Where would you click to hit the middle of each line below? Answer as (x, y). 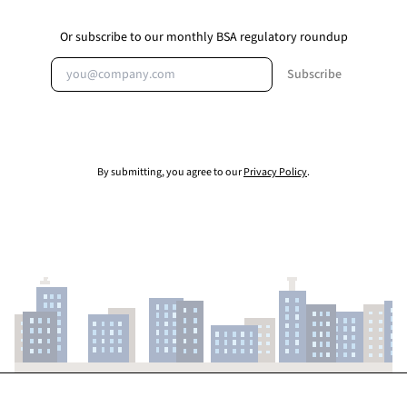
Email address (93, 67)
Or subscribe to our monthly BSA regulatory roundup (203, 37)
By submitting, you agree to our (169, 172)
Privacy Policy (275, 172)
